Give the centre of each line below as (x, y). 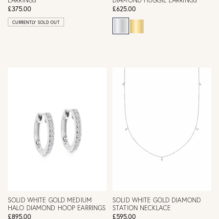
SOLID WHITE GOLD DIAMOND (157, 200)
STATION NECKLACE (142, 208)
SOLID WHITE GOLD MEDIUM (50, 200)
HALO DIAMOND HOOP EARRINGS (57, 208)
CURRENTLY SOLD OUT (36, 22)
